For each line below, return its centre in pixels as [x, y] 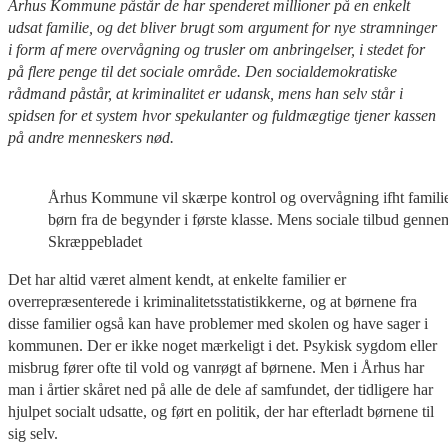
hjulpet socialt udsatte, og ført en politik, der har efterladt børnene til [221, 411]
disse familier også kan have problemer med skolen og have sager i [218, 323]
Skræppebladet [95, 241]
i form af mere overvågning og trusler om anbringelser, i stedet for [216, 49]
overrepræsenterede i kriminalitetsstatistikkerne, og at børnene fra [212, 301]
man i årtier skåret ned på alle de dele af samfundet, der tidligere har [220, 389]
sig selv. [33, 433]
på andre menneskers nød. [91, 137]
